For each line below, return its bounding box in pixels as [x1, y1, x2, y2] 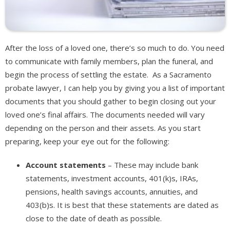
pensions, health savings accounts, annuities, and [26, 186, 198, 197]
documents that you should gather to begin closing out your [5, 95, 216, 106]
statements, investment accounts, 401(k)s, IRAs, [26, 172, 198, 183]
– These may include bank [106, 159, 198, 170]
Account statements [26, 159, 106, 170]
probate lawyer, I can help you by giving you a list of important [5, 82, 225, 93]
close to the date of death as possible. [26, 213, 162, 223]
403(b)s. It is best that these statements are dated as [26, 199, 219, 210]
